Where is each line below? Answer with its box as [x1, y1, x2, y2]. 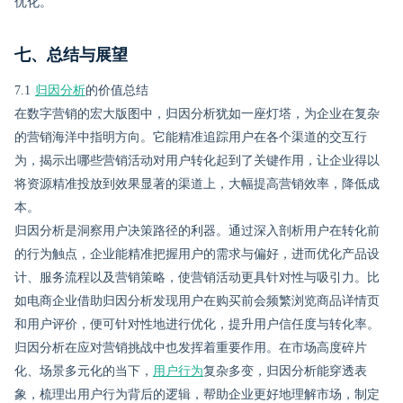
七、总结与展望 [14, 46, 128, 64]
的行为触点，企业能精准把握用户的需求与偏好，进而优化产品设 [14, 247, 380, 261]
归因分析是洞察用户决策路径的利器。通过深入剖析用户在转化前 [14, 224, 380, 237]
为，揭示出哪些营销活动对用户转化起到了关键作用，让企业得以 [14, 154, 380, 167]
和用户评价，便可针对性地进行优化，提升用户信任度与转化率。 [14, 318, 380, 331]
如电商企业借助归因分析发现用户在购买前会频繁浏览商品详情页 [14, 294, 380, 308]
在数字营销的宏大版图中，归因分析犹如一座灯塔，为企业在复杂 [14, 107, 380, 121]
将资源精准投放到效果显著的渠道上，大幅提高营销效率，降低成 [14, 177, 380, 191]
